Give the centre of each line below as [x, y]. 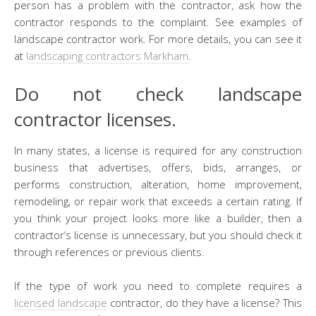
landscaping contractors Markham [107, 55]
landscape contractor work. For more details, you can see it [158, 38]
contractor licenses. [95, 119]
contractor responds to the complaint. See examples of [158, 22]
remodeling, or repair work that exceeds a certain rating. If [158, 201]
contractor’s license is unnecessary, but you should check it [158, 235]
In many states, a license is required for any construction [158, 150]
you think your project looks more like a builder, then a [158, 218]
